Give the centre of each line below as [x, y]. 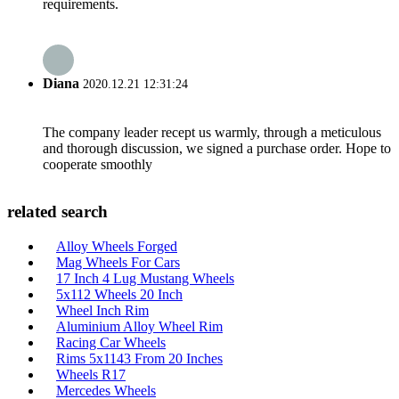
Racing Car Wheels [111, 342]
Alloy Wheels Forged [117, 246]
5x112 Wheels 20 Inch [119, 294]
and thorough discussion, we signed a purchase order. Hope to [217, 148]
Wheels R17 [91, 375]
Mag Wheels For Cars [118, 262]
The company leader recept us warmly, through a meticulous [212, 132]
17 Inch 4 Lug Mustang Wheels [145, 278]
